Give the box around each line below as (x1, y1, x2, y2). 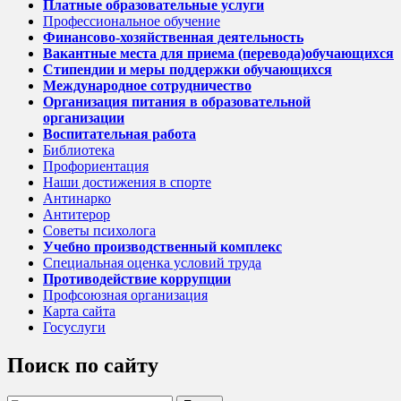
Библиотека (43, 142, 115, 158)
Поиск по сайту (7, 354, 158, 378)
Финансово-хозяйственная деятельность (43, 30, 303, 46)
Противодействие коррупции (43, 271, 231, 287)
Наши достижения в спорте (43, 175, 211, 191)
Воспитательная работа (43, 126, 196, 142)
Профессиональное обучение (43, 13, 220, 30)
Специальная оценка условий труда (43, 255, 261, 271)
